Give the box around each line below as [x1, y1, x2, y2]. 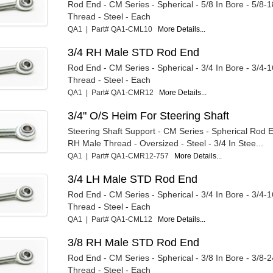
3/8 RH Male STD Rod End [68, 236, 200, 249]
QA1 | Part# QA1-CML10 [68, 24, 158, 34]
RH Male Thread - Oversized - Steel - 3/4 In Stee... [68, 138, 264, 148]
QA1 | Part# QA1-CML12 [68, 214, 158, 224]
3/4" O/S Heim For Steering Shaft [68, 109, 230, 122]
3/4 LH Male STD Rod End [68, 172, 198, 185]
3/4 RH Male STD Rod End [68, 46, 200, 58]
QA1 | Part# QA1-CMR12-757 [68, 151, 175, 160]
